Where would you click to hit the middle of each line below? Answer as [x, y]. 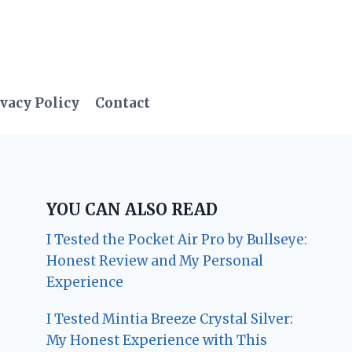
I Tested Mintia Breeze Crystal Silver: [170, 319]
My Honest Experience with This [157, 340]
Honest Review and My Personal [155, 260]
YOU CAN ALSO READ [132, 209]
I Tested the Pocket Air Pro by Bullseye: [177, 239]
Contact [123, 103]
